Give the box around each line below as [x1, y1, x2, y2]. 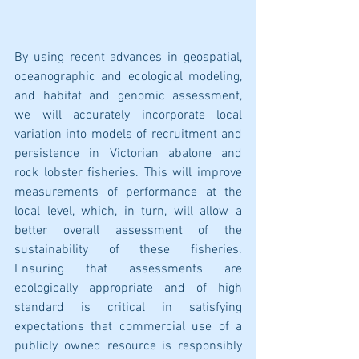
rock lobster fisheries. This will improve [14, 164, 242, 181]
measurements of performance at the [14, 184, 242, 200]
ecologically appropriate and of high [14, 280, 242, 296]
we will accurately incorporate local [14, 107, 242, 123]
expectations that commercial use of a [14, 318, 242, 335]
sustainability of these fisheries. [14, 241, 242, 258]
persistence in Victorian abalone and [14, 145, 242, 162]
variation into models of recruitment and [14, 126, 242, 143]
